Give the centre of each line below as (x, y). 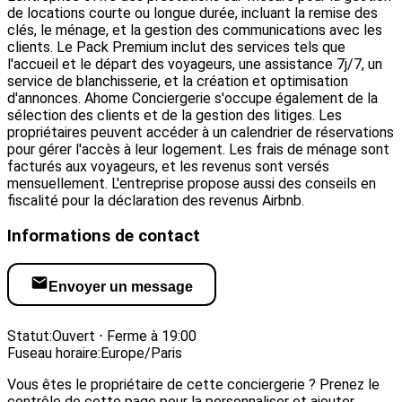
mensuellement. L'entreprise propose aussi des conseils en (192, 184)
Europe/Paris (141, 353)
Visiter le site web (109, 319)
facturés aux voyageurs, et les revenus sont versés (168, 167)
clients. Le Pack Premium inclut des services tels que (176, 48)
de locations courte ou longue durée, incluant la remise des (192, 13)
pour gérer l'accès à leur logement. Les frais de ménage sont (198, 150)
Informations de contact (104, 236)
